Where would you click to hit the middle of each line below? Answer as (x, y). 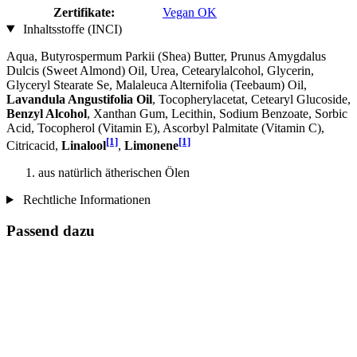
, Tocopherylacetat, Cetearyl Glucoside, (251, 99)
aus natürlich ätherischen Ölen (114, 172)
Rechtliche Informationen (85, 199)
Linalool (84, 145)
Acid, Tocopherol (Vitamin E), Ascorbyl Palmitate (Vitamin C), (165, 127)
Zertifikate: (84, 12)
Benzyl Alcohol (47, 113)
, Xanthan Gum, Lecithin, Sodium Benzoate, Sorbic (217, 113)
